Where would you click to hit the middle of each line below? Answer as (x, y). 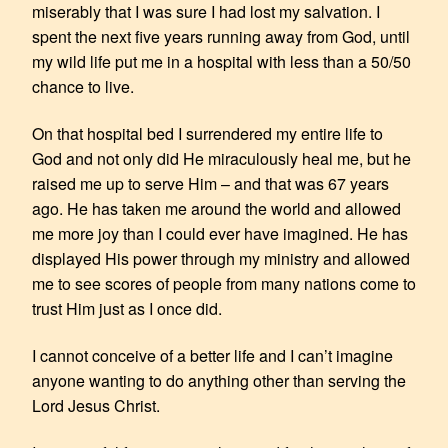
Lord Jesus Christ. (96, 405)
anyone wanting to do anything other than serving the (219, 380)
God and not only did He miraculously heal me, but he (221, 158)
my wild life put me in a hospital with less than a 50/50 (221, 61)
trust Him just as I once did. (127, 308)
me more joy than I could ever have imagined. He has (220, 233)
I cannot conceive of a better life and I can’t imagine (212, 355)
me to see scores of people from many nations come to (224, 283)
